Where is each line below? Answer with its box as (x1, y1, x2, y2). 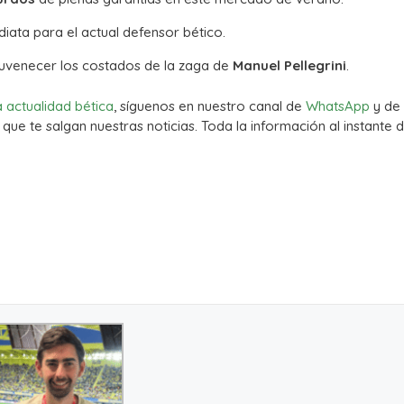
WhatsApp (306, 96, 370, 115)
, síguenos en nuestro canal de (114, 96, 306, 115)
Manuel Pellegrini (233, 57, 346, 75)
